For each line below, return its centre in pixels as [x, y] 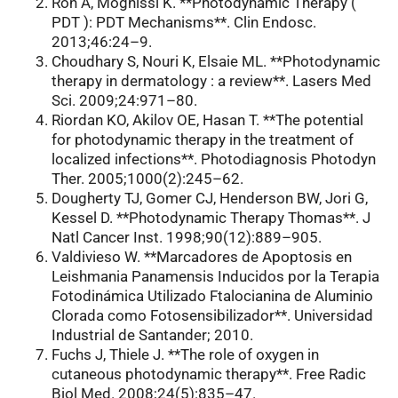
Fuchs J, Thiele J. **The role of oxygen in [185, 355]
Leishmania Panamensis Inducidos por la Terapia [215, 277]
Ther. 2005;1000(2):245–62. [147, 179]
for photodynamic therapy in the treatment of [203, 140]
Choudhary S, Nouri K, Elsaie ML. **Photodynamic [216, 62]
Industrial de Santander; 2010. [152, 335]
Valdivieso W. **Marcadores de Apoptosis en [202, 257]
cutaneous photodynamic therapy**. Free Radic [209, 374]
